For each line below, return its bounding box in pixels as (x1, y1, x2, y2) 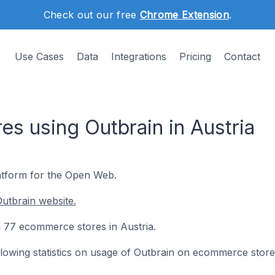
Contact (224, 50, 260, 63)
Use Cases (15, 50, 64, 63)
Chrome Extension (139, 9, 229, 21)
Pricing (179, 50, 211, 63)
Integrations (111, 50, 166, 63)
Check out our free (43, 9, 140, 21)
